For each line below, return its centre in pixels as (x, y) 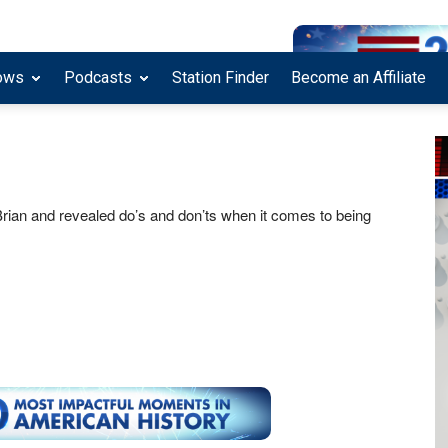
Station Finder (220, 78)
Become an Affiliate (358, 78)
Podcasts (98, 78)
